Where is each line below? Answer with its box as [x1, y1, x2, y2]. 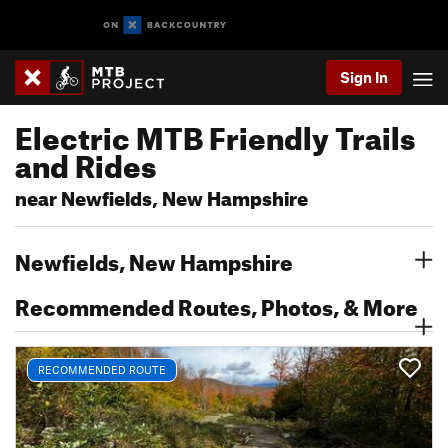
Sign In [340, 68, 388, 86]
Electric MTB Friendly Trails [15, 109, 415, 157]
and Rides [15, 137, 156, 185]
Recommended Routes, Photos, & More [15, 286, 418, 321]
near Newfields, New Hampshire [15, 180, 308, 211]
